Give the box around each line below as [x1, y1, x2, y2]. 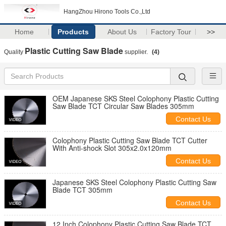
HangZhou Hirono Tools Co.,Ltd [64, 8, 150, 15]
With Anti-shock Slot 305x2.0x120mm [52, 143, 172, 153]
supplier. [123, 48, 149, 55]
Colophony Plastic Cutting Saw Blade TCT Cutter [52, 135, 207, 145]
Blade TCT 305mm [52, 185, 112, 195]
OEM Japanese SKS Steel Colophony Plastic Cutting [52, 93, 219, 103]
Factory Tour [151, 28, 192, 36]
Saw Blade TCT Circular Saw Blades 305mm [52, 101, 194, 111]
